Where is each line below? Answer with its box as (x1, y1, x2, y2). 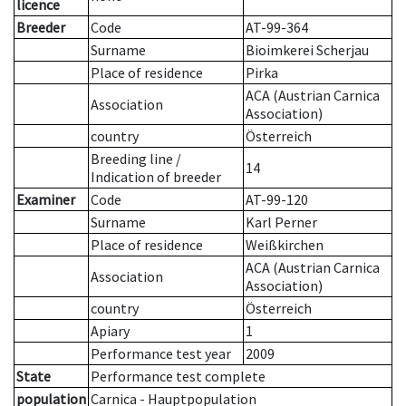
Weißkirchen (246, 236, 324, 255)
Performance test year (91, 344, 231, 363)
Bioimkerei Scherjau (246, 41, 369, 60)
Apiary (91, 322, 130, 341)
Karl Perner (246, 213, 317, 232)
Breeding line (91, 150, 173, 169)
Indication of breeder (91, 168, 221, 187)
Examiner (16, 190, 75, 209)
